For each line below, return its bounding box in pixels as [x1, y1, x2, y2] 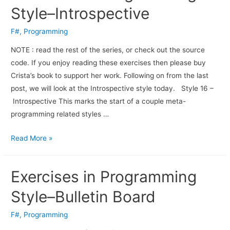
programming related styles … [11, 109, 109, 118]
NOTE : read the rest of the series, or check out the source [11, 45, 205, 54]
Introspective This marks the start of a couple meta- [11, 97, 186, 105]
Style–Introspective [11, 4, 150, 23]
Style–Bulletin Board [11, 187, 156, 206]
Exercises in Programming [11, 167, 197, 186]
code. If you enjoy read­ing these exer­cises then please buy [11, 58, 206, 67]
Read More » [11, 133, 53, 142]
